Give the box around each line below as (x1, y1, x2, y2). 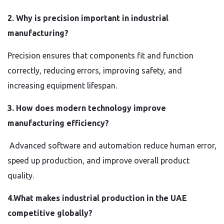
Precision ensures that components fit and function (7, 51, 193, 60)
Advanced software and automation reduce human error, (7, 141, 216, 150)
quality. (7, 171, 34, 180)
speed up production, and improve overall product (7, 156, 189, 165)
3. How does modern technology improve (7, 103, 166, 112)
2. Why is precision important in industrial (7, 13, 168, 22)
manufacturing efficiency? (7, 118, 109, 127)
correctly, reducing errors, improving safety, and (7, 66, 182, 75)
